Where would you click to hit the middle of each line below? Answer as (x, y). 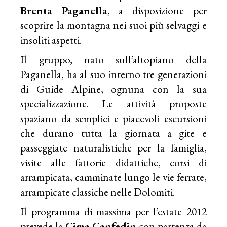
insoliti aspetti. (51, 40)
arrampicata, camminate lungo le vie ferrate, (113, 177)
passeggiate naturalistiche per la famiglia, (113, 147)
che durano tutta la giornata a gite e (113, 133)
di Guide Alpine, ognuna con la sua (113, 89)
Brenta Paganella (64, 10)
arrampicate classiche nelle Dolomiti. (98, 192)
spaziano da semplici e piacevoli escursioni (113, 118)
